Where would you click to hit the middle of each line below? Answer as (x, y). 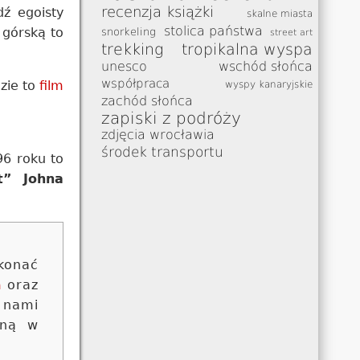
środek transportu (163, 151)
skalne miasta (279, 13)
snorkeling (129, 31)
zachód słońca (147, 101)
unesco (125, 66)
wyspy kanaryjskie (268, 84)
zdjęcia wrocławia (158, 135)
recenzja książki (158, 11)
